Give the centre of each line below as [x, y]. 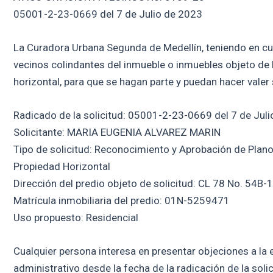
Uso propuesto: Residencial [76, 218]
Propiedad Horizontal [62, 167]
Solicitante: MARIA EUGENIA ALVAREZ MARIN [117, 133]
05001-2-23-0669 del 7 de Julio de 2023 [108, 14]
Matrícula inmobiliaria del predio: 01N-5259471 [122, 201]
